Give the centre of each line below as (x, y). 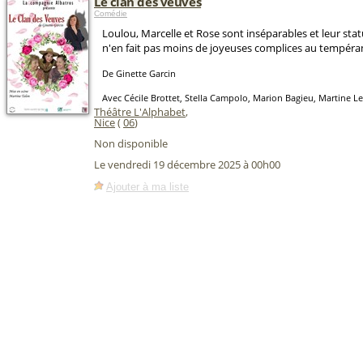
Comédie (111, 13)
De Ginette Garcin (139, 73)
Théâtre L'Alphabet (140, 112)
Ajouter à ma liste (147, 186)
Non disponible (131, 143)
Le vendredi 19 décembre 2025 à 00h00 (187, 165)
